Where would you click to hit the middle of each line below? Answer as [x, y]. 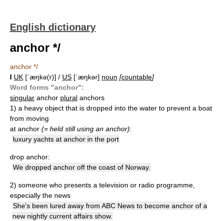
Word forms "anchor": [47, 87]
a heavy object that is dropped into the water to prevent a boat [115, 108]
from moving [29, 118]
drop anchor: [30, 157]
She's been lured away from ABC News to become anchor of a [110, 206]
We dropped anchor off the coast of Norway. [82, 167]
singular [22, 98]
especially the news [40, 195]
